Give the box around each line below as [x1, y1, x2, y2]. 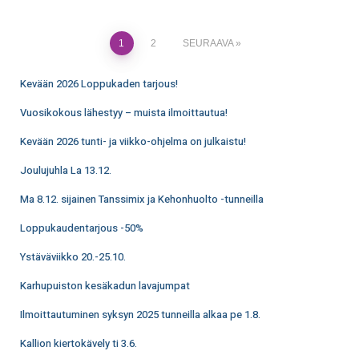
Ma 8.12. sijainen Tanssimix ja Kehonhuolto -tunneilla [20, 192, 264, 208]
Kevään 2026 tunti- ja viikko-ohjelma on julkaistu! [20, 134, 246, 150]
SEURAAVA [182, 38, 233, 50]
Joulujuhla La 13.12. [20, 163, 111, 179]
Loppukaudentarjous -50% [20, 220, 143, 236]
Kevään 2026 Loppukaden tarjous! [20, 76, 178, 92]
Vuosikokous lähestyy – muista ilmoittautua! [20, 105, 228, 121]
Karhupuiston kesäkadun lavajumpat [20, 278, 190, 294]
